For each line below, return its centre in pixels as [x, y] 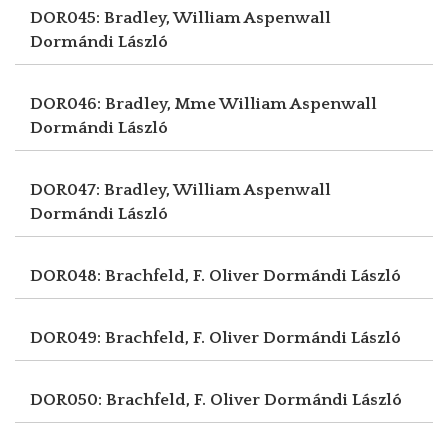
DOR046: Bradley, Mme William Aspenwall [203, 103]
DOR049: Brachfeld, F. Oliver [146, 337]
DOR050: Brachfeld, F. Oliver [147, 399]
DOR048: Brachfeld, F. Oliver [146, 275]
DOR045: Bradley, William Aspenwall [180, 17]
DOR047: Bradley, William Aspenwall [180, 189]
